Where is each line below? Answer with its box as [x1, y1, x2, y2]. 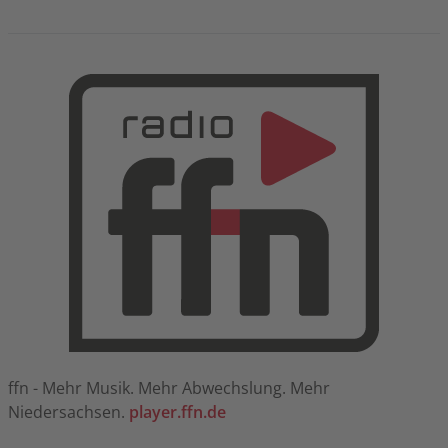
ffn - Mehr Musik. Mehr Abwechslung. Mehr [8, 376, 330, 399]
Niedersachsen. [8, 400, 129, 423]
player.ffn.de [129, 400, 226, 423]
